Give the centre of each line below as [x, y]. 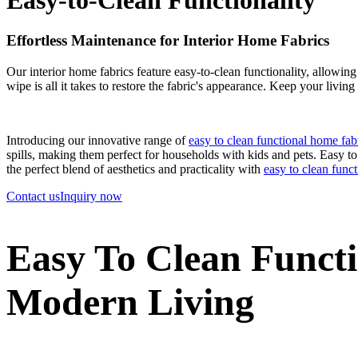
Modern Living [130, 301]
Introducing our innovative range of [97, 140]
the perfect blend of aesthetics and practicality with [135, 169]
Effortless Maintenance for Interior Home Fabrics [168, 41]
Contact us [33, 196]
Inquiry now [91, 196]
